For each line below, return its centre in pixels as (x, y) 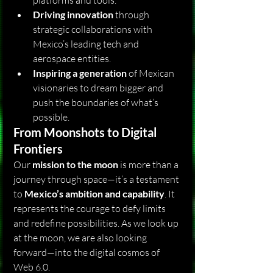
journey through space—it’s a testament (97, 179)
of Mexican (151, 73)
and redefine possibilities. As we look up (97, 223)
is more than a (149, 165)
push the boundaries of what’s (97, 102)
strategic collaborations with (94, 29)
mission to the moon (75, 164)
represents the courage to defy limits (90, 208)
